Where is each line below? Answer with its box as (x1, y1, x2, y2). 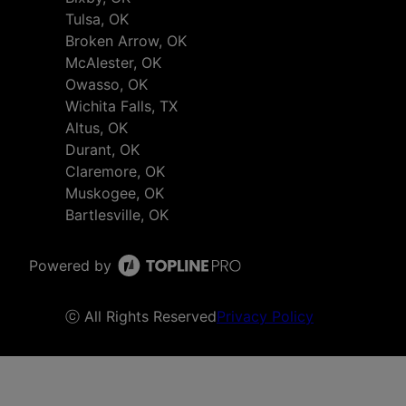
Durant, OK (65, 140, 140, 159)
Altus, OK (65, 119, 128, 138)
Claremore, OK (65, 162, 165, 181)
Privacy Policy (217, 307, 314, 326)
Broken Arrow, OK (65, 32, 187, 51)
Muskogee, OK (65, 184, 164, 203)
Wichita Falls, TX (65, 97, 178, 116)
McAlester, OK (65, 53, 161, 72)
